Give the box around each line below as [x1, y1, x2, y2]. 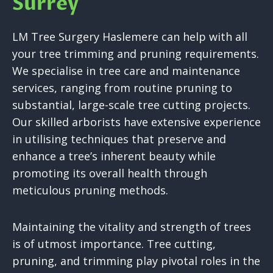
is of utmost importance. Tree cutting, [12, 236, 216, 252]
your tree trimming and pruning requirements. [12, 46, 259, 62]
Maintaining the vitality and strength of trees [12, 219, 251, 235]
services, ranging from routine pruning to [12, 80, 232, 96]
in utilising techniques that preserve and [12, 132, 226, 147]
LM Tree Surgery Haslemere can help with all [12, 29, 247, 44]
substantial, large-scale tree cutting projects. [12, 97, 250, 113]
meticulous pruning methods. [12, 183, 168, 198]
